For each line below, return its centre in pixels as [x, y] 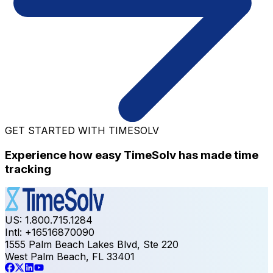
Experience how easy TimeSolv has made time [132, 155]
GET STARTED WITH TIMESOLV [82, 130]
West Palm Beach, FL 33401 [70, 257]
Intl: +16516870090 [50, 232]
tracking [28, 169]
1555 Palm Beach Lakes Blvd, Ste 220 [92, 245]
